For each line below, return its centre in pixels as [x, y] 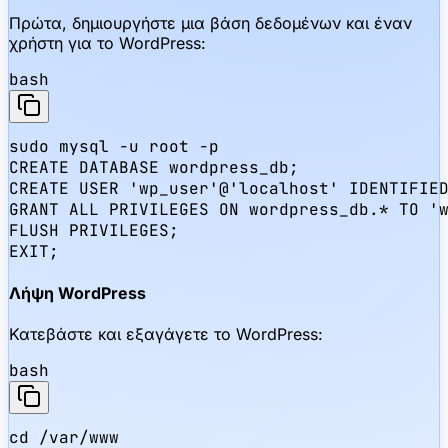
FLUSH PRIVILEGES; [94, 230]
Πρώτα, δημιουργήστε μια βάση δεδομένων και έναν [210, 22]
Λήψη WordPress [77, 293]
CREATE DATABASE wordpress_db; [154, 167]
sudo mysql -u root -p [114, 146]
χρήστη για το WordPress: [107, 42]
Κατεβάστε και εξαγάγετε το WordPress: [166, 334]
